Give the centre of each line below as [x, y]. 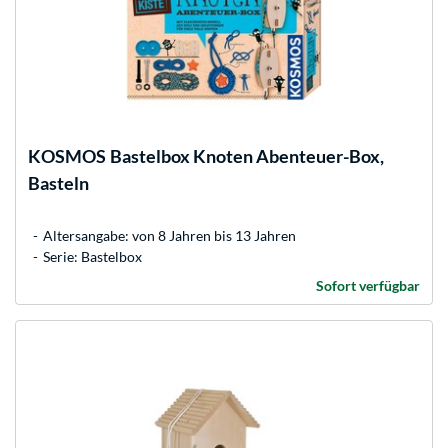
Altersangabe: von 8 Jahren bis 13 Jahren [169, 235]
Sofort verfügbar [368, 285]
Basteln [58, 182]
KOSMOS [67, 155]
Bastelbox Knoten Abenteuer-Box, [247, 155]
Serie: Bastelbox [92, 256]
